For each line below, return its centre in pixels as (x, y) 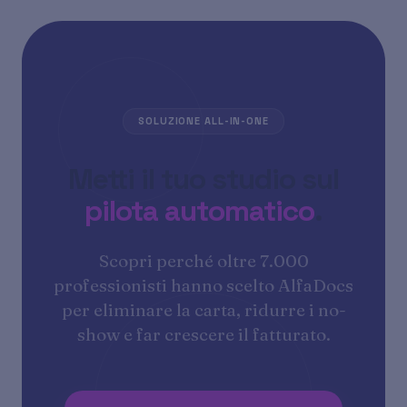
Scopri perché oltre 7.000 (203, 261)
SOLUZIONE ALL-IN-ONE (203, 121)
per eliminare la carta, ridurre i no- (203, 310)
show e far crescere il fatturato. (203, 335)
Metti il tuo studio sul (203, 179)
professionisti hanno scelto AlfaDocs (203, 286)
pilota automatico (199, 211)
